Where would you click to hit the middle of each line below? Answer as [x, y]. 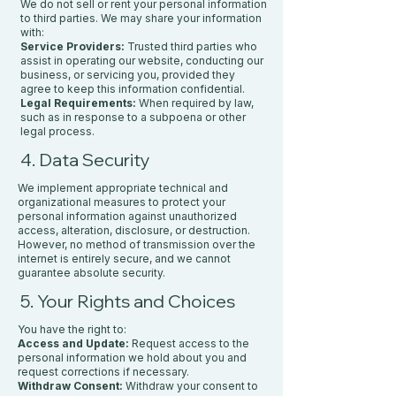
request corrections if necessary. [103, 372]
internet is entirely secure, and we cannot [124, 259]
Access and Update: [75, 343]
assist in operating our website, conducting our [142, 61]
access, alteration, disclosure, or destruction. [134, 230]
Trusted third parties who [192, 46]
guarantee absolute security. [91, 273]
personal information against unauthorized [127, 216]
